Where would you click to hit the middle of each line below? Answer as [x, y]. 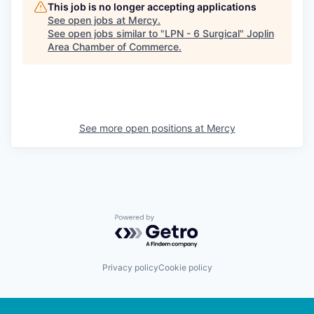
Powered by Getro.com [176, 220]
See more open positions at [143, 128]
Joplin [260, 33]
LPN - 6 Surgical [202, 33]
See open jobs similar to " [106, 33]
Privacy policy [130, 268]
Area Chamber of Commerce [113, 46]
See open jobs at [88, 20]
